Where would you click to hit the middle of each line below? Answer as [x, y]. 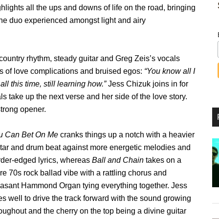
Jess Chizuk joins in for [147, 84]
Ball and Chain [118, 160]
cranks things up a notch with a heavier [126, 135]
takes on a [163, 160]
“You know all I [170, 71]
